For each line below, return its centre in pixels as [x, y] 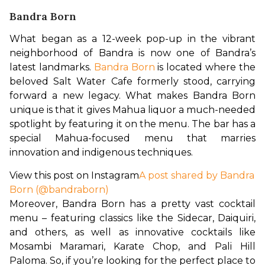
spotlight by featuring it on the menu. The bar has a [132, 124]
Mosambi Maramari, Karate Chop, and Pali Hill [132, 246]
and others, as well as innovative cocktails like [132, 232]
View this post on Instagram [74, 175]
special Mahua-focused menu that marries [132, 138]
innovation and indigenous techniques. [101, 152]
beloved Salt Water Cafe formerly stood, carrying [132, 81]
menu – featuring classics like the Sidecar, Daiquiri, [132, 218]
